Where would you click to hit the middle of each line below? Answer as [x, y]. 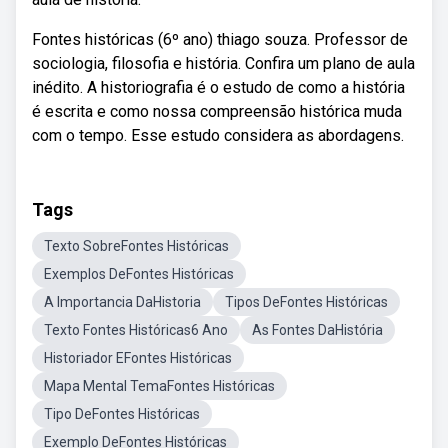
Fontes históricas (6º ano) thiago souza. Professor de [220, 39]
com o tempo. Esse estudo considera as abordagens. [218, 135]
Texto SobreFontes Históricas [136, 246]
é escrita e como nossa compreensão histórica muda [217, 111]
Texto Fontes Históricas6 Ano [136, 330]
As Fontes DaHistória [317, 330]
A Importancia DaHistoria [122, 302]
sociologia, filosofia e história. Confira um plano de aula [223, 63]
